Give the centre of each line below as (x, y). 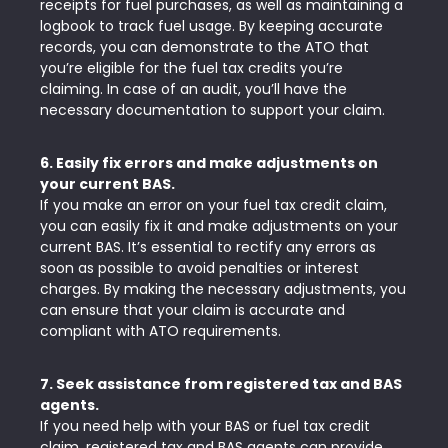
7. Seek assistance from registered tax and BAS (221, 384)
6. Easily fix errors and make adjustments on (209, 163)
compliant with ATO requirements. (160, 331)
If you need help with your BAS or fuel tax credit (205, 426)
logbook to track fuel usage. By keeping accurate (211, 26)
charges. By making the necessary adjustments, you (223, 289)
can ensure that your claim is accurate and (192, 310)
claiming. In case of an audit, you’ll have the (193, 89)
